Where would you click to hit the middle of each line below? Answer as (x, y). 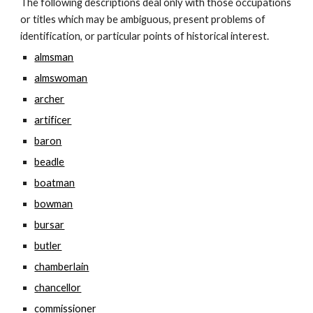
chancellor (58, 287)
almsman (54, 57)
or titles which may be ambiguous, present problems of (143, 19)
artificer (53, 120)
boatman (55, 183)
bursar (50, 225)
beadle (50, 162)
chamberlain (62, 267)
